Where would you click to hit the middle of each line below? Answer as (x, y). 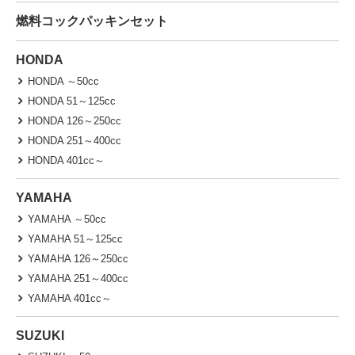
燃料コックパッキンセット (92, 21)
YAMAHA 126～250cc (78, 258)
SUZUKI (40, 335)
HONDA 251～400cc (74, 140)
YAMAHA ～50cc (67, 219)
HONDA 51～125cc (72, 101)
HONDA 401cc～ (66, 160)
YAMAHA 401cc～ (70, 298)
